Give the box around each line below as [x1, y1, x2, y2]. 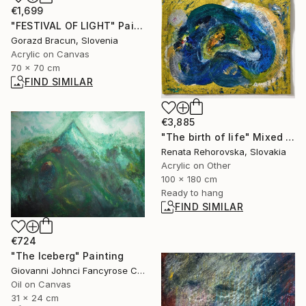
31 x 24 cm [11, 292, 59, 304]
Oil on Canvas [11, 279, 71, 290]
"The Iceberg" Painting [11, 250, 124, 262]
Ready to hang [161, 186, 223, 198]
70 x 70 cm [11, 62, 60, 74]
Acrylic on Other [161, 159, 231, 171]
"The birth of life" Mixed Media [286, 130, 295, 143]
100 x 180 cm [161, 173, 217, 184]
